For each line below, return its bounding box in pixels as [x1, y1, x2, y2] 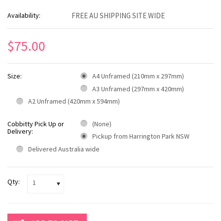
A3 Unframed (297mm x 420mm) [92, 84, 184, 93]
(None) [92, 119, 111, 128]
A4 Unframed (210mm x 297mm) [92, 72, 184, 80]
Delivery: [7, 126, 33, 136]
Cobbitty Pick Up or [7, 119, 64, 128]
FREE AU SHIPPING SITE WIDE [72, 11, 165, 20]
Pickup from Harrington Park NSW [92, 132, 189, 141]
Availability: [7, 11, 40, 20]
